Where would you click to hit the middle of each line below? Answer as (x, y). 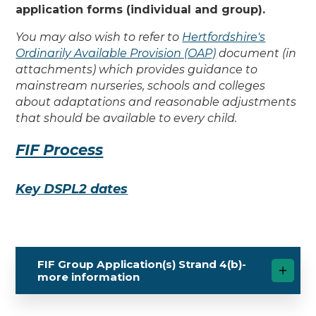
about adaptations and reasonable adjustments (156, 102)
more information (89, 276)
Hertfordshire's (224, 37)
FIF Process (60, 150)
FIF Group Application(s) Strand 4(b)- (142, 264)
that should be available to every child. (128, 119)
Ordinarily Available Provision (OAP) (116, 54)
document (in (256, 54)
